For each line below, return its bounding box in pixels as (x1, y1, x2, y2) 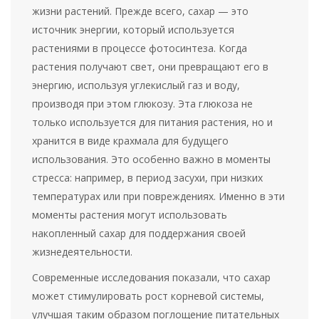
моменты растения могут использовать (32, 208, 228, 222)
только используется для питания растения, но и (32, 115, 273, 130)
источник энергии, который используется (32, 23, 235, 37)
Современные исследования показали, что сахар (32, 271, 271, 285)
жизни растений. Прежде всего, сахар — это (32, 4, 249, 19)
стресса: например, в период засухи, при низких (32, 171, 263, 185)
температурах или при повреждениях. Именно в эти (32, 189, 286, 204)
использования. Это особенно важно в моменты (32, 152, 271, 167)
